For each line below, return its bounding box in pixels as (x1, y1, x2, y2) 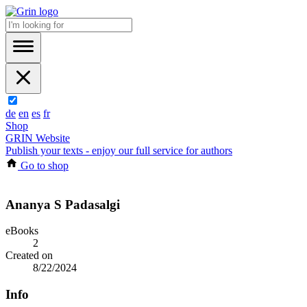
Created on (5, 249, 53, 262)
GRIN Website (5, 132, 70, 144)
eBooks (5, 225, 38, 237)
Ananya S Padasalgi (5, 197, 120, 212)
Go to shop (18, 160, 69, 171)
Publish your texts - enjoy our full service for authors (5, 145, 232, 156)
